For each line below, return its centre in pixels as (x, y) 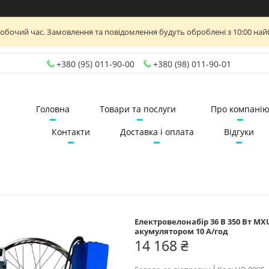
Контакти (71, 132)
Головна (53, 109)
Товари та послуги (138, 109)
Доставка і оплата (157, 132)
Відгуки (239, 132)
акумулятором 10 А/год (181, 231)
